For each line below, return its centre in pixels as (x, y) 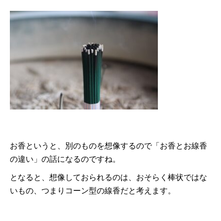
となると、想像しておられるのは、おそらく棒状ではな (109, 177)
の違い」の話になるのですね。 (65, 159)
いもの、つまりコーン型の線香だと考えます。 (93, 190)
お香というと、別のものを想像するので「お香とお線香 (109, 146)
